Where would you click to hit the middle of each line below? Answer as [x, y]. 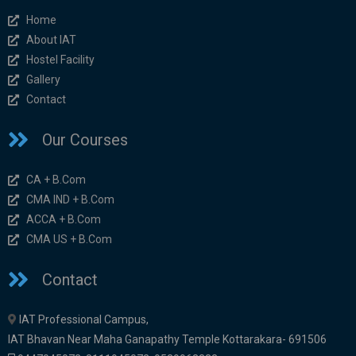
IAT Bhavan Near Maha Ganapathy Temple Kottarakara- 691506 [167, 340]
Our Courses [85, 140]
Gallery [43, 80]
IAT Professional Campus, [83, 320]
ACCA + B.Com [63, 220]
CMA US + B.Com [69, 240]
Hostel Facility [60, 60]
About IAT [51, 40]
